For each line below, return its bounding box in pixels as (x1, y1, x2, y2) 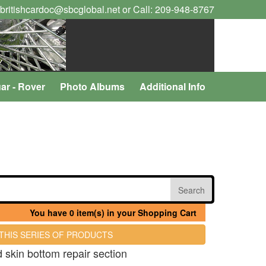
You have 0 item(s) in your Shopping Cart (30, 207, 197, 219)
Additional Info (140, 80, 205, 93)
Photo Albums (60, 80, 125, 93)
